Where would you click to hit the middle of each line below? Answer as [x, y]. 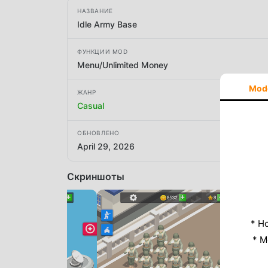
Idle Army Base [107, 24]
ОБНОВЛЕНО [98, 133]
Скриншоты [96, 176]
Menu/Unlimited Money [123, 65]
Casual [91, 106]
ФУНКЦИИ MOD [103, 51]
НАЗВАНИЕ [95, 10]
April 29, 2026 [106, 147]
